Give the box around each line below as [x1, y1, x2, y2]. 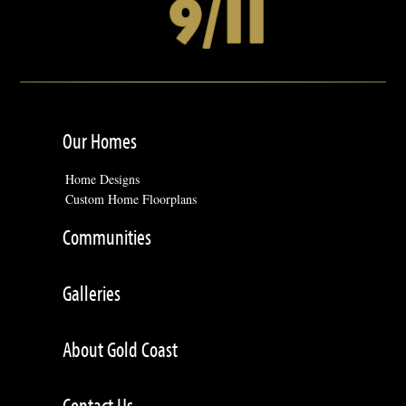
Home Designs [65, 169, 140, 188]
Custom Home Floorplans [65, 189, 198, 208]
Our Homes [63, 127, 138, 154]
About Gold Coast [63, 335, 179, 362]
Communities [63, 223, 152, 250]
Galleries [63, 279, 121, 306]
